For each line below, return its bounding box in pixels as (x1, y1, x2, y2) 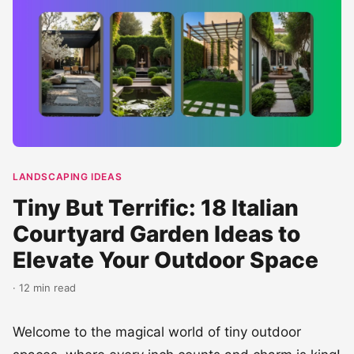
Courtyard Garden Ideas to (13, 220, 300, 247)
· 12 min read (13, 281, 76, 294)
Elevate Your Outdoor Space (13, 246, 318, 273)
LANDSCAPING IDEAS (13, 170, 122, 183)
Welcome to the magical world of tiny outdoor (13, 323, 301, 340)
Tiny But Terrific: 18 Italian (13, 194, 299, 221)
